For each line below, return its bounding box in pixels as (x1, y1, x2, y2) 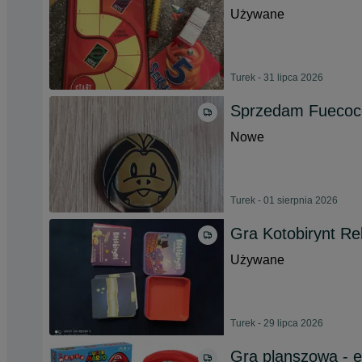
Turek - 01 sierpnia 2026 (230, 195, 338, 206)
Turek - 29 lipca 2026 (230, 318, 323, 329)
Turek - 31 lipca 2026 (230, 72, 323, 83)
